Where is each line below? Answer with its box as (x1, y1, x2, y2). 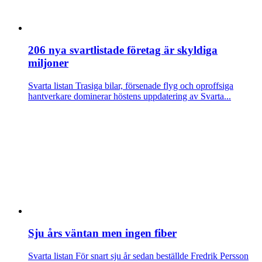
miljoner (28, 57, 68, 70)
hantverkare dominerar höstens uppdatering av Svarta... (28, 91, 231, 102)
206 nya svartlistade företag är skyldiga (28, 44, 218, 57)
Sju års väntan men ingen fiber (28, 227, 177, 240)
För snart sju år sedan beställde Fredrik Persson (73, 251, 249, 261)
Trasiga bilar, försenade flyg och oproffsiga (73, 81, 233, 91)
